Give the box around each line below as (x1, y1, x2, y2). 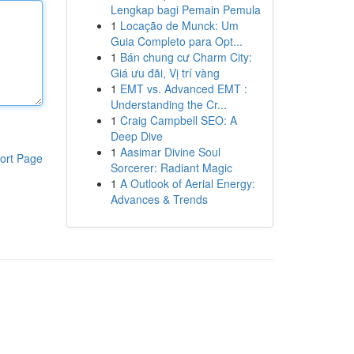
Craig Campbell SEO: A (119, 112, 237, 128)
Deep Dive (110, 128, 163, 144)
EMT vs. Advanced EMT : (119, 81, 247, 96)
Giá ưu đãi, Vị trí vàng (110, 65, 220, 81)
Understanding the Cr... (110, 96, 227, 112)
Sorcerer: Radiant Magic (110, 160, 232, 175)
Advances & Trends (110, 191, 208, 207)
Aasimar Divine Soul (119, 144, 220, 160)
